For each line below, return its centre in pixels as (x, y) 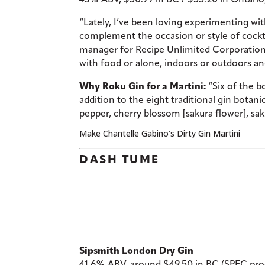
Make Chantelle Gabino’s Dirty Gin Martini (160, 133)
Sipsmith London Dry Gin (137, 250)
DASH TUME (119, 159)
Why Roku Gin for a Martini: (143, 86)
